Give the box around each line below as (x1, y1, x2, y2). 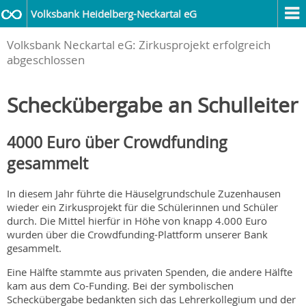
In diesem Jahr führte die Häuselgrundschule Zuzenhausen (7, 186, 281, 201)
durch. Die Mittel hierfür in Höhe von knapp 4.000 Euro (7, 214, 267, 228)
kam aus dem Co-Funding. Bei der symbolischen (7, 279, 234, 293)
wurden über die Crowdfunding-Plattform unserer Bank (7, 227, 268, 242)
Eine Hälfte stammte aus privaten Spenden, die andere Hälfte (7, 265, 292, 279)
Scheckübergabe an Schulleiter (7, 92, 298, 120)
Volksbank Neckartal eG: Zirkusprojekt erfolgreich (7, 38, 270, 53)
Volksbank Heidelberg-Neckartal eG (31, 7, 197, 20)
